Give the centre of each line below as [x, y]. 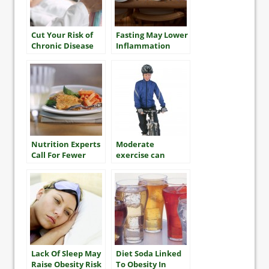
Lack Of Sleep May [66, 254]
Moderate [135, 144]
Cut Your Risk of [62, 35]
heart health [141, 177]
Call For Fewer [59, 155]
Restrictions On [62, 166]
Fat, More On [56, 177]
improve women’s [150, 166]
